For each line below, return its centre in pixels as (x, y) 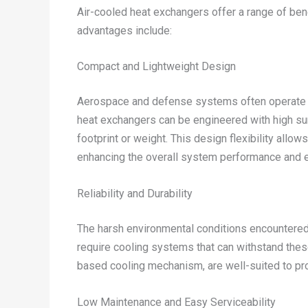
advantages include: (124, 30)
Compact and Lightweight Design (156, 67)
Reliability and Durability (135, 193)
